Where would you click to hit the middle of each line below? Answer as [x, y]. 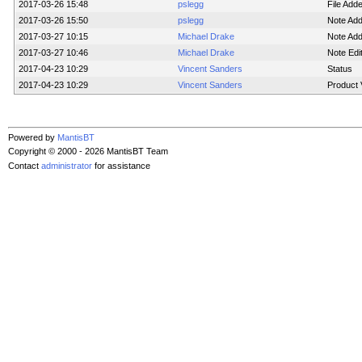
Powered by [33, 138]
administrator [67, 165]
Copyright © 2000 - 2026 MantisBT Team [88, 152]
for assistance [121, 165]
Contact [25, 165]
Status [339, 69]
